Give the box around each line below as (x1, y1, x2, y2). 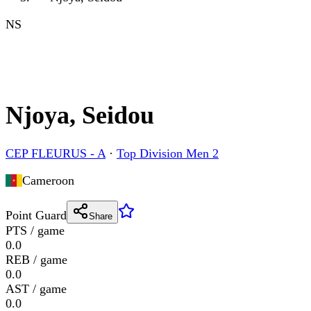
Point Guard (6, 208, 67, 223)
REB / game (6, 253, 67, 267)
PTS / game (6, 224, 65, 238)
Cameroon (22, 174, 74, 188)
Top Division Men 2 (117, 146, 219, 161)
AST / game (6, 282, 67, 296)
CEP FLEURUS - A (6, 146, 106, 161)
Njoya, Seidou (6, 101, 154, 130)
